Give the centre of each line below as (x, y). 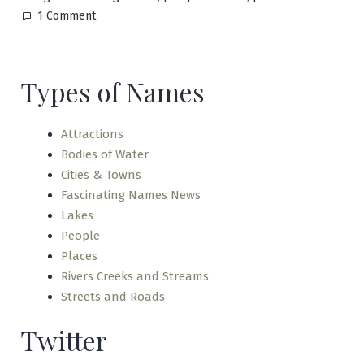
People (80, 236)
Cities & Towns (101, 175)
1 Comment (67, 16)
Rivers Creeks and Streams (135, 277)
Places (79, 256)
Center (113, 53)
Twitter (64, 340)
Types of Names (113, 92)
